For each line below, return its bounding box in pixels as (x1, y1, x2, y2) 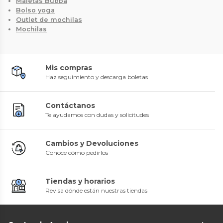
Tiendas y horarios (45, 176, 115, 186)
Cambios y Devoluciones (45, 138, 138, 148)
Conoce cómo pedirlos (45, 148, 108, 156)
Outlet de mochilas (16, 15, 82, 23)
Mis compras (45, 63, 92, 72)
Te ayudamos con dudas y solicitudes (45, 111, 149, 118)
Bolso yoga (16, 6, 55, 14)
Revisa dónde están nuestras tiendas (45, 186, 147, 194)
